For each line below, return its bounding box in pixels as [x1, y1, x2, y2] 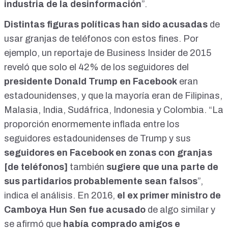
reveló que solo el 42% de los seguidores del [4, 62, 189, 73]
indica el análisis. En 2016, [4, 190, 115, 201]
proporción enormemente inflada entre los [4, 119, 180, 130]
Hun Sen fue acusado [47, 205, 146, 215]
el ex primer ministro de [117, 190, 221, 201]
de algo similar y [146, 205, 215, 215]
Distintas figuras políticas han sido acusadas [4, 19, 208, 30]
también [70, 162, 104, 173]
